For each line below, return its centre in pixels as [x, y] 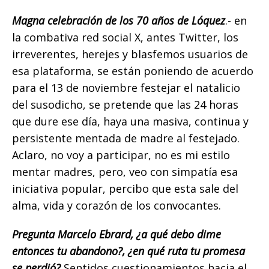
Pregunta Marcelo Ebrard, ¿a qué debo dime [116, 234]
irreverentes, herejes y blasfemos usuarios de [130, 54]
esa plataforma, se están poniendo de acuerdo [133, 71]
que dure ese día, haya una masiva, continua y [130, 122]
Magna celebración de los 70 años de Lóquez [119, 21]
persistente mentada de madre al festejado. [126, 138]
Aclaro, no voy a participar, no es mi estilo [121, 155]
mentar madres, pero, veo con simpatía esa [125, 172]
